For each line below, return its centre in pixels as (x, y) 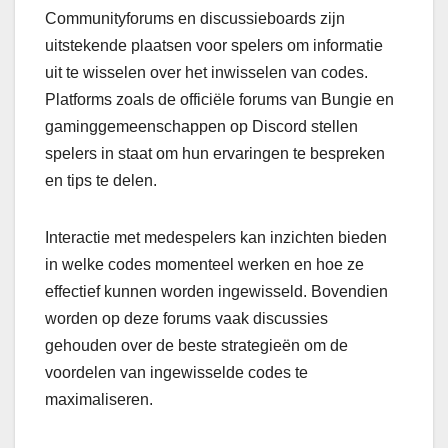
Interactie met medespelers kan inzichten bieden (216, 238)
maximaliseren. (99, 400)
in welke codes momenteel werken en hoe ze (204, 265)
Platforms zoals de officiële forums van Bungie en (219, 100)
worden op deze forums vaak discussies (186, 319)
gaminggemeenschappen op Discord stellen (201, 127)
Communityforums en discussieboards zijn (195, 19)
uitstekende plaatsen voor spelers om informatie (214, 46)
